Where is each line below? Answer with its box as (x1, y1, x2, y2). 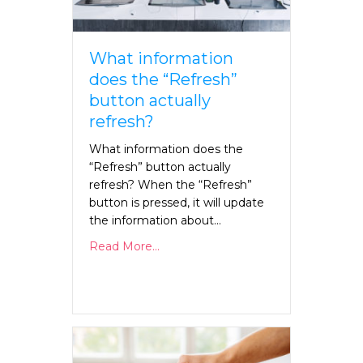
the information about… (89, 212, 221, 228)
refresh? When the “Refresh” (89, 177, 252, 192)
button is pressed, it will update (89, 194, 264, 210)
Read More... (89, 238, 160, 254)
